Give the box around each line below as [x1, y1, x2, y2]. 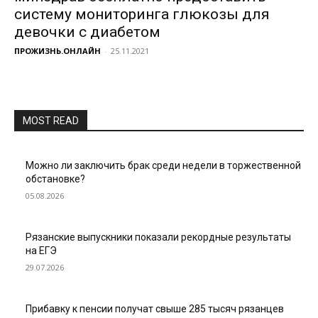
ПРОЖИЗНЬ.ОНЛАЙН [14, 45, 101, 56]
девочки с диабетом [14, 23, 160, 40]
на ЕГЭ [26, 245, 57, 256]
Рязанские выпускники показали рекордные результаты [26, 231, 291, 243]
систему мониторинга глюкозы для [14, 6, 270, 23]
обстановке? [26, 173, 85, 185]
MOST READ [23, 115, 79, 126]
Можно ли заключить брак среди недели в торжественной [26, 160, 301, 171]
